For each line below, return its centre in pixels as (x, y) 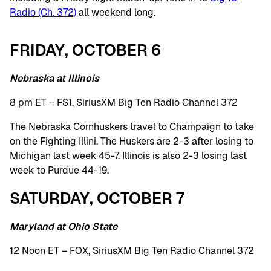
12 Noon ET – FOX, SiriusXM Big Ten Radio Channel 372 (132, 251)
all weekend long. (116, 12)
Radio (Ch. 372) (43, 12)
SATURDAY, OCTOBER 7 (97, 198)
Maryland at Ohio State (64, 227)
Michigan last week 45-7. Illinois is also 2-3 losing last (128, 156)
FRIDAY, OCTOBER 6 (85, 50)
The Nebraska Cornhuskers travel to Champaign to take (132, 127)
